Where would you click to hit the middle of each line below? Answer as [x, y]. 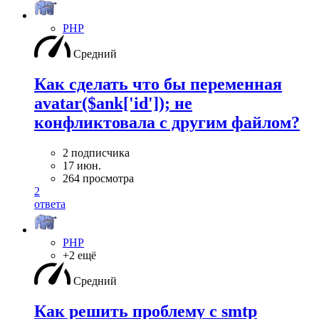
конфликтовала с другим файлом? [167, 123]
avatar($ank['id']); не [113, 104]
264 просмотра [98, 179]
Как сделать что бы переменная [158, 84]
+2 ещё [79, 256]
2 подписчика [96, 153]
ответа [50, 204]
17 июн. [82, 166]
